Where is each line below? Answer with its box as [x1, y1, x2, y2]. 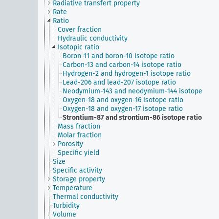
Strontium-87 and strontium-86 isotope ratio [63, 113, 202, 122]
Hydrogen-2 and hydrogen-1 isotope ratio [63, 69, 191, 78]
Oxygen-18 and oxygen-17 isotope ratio [63, 105, 183, 113]
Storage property [53, 175, 105, 183]
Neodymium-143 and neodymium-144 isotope [63, 87, 202, 95]
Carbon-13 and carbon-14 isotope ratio [63, 61, 181, 69]
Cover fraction [58, 25, 102, 34]
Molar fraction [58, 131, 102, 139]
